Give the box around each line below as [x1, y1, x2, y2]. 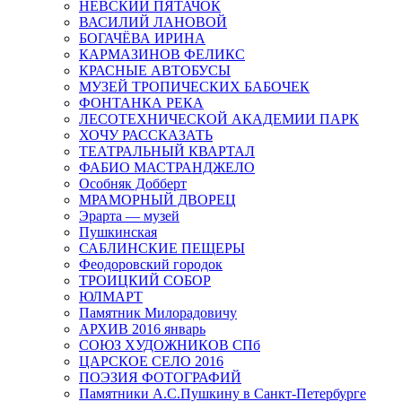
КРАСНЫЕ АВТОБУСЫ [79, 63, 231, 79]
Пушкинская [79, 224, 157, 240]
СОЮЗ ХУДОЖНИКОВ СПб [79, 337, 260, 354]
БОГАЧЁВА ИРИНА [79, 31, 205, 47]
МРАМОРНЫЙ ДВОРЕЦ [79, 192, 236, 208]
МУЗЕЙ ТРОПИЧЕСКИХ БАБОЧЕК [79, 79, 310, 95]
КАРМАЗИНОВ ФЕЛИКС [79, 47, 245, 63]
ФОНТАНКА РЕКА [79, 95, 204, 111]
